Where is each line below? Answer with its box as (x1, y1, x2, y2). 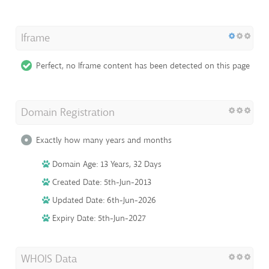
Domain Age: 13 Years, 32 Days (50, 158, 162, 170)
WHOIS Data (21, 251, 77, 266)
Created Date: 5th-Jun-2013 (50, 176, 151, 188)
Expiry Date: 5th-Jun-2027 (50, 212, 146, 224)
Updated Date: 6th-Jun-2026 (50, 194, 156, 206)
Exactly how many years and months (36, 134, 172, 146)
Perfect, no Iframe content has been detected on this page (36, 59, 250, 71)
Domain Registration (21, 104, 115, 119)
